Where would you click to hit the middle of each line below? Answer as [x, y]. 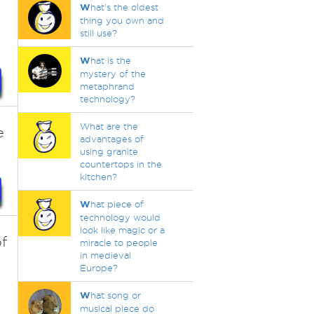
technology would [120, 217]
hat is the [110, 60]
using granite [109, 151]
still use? [98, 33]
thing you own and [122, 20]
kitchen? [98, 177]
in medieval [105, 255]
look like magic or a [122, 230]
